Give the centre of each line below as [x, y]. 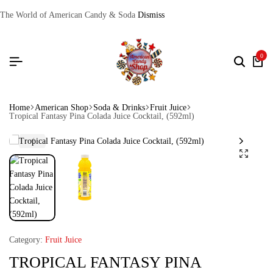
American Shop [62, 107]
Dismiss [151, 15]
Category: [26, 240]
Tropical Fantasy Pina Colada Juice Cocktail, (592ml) [102, 116]
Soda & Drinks [119, 107]
